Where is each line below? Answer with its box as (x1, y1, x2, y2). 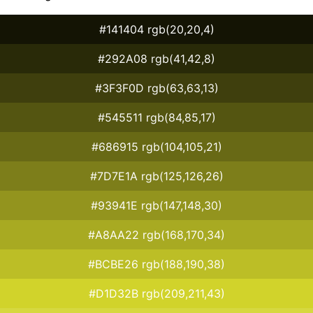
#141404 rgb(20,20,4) (99, 22, 214, 36)
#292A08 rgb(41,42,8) (98, 51, 215, 66)
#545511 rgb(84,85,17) (97, 110, 216, 124)
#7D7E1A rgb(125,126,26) (89, 168, 224, 183)
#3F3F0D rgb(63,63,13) (94, 80, 219, 95)
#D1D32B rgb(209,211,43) (88, 286, 225, 300)
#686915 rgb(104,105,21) (91, 139, 222, 154)
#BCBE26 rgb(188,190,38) (88, 256, 225, 271)
